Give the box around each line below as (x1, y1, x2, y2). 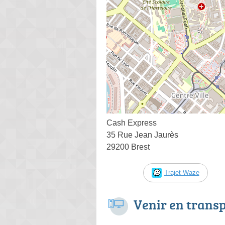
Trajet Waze (164, 168, 199, 176)
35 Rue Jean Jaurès (106, 130, 178, 139)
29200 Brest (106, 142, 150, 151)
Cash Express (106, 118, 157, 127)
